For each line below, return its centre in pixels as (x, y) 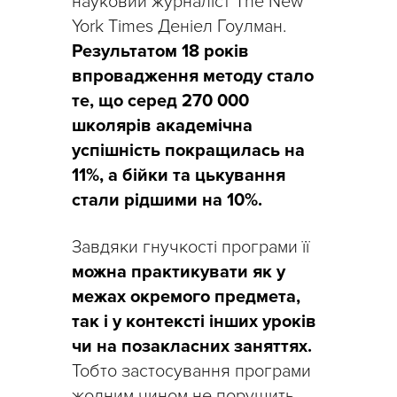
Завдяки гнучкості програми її (191, 248)
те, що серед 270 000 (160, 101)
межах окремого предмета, (186, 297)
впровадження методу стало (193, 77)
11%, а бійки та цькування (179, 176)
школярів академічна (162, 126)
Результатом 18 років (160, 52)
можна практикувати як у (179, 272)
